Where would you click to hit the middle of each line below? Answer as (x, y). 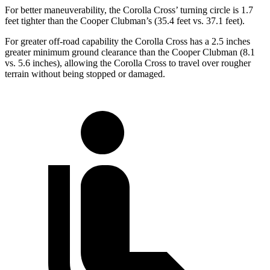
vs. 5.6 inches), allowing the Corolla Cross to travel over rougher (128, 63)
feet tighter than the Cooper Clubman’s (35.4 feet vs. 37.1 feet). (125, 20)
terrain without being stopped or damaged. (85, 74)
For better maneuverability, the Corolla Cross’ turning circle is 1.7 (129, 10)
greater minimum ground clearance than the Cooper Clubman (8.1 (130, 52)
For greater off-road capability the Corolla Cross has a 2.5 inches (127, 41)
